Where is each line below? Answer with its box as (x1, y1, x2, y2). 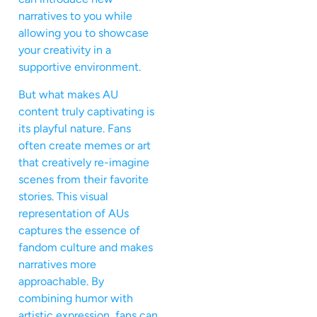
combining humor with (18, 291, 133, 305)
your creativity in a (18, 43, 111, 57)
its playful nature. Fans (18, 121, 131, 135)
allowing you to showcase (18, 26, 149, 40)
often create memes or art (18, 138, 151, 152)
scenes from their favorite (18, 172, 149, 186)
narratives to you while (18, 9, 132, 23)
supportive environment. (18, 60, 141, 74)
